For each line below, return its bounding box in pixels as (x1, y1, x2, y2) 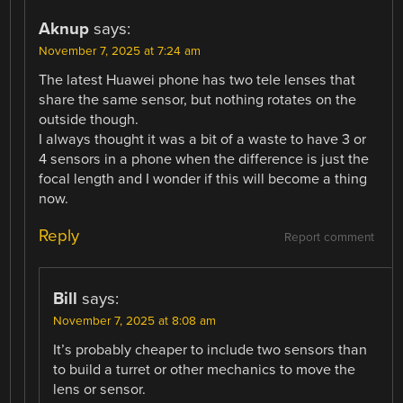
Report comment (283, 229, 374, 245)
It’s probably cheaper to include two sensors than (53, 340, 368, 359)
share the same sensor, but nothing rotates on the (39, 90, 357, 109)
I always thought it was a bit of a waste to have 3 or (39, 130, 367, 148)
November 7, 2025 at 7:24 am (39, 43, 201, 58)
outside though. (39, 110, 139, 129)
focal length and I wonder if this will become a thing (39, 169, 368, 188)
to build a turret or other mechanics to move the (53, 360, 356, 379)
